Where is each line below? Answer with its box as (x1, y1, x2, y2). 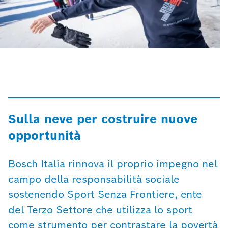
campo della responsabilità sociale (8, 173, 180, 186)
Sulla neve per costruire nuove (8, 111, 197, 127)
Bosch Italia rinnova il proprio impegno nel (8, 157, 217, 170)
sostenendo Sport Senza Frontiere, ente (8, 188, 202, 201)
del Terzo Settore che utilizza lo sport (8, 203, 192, 216)
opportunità (8, 128, 81, 144)
